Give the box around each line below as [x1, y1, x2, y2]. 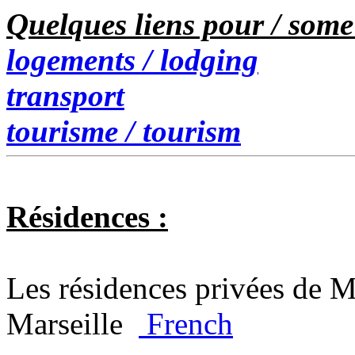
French [139, 307, 233, 341]
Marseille [6, 307, 139, 341]
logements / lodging [6, 43, 258, 77]
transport [6, 78, 124, 113]
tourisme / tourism [6, 114, 241, 148]
